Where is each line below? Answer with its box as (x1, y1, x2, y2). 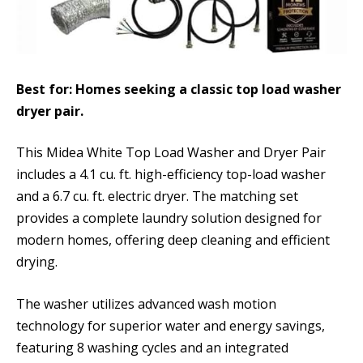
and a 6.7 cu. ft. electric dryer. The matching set (16, 187, 298, 206)
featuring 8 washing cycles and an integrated (16, 339, 288, 357)
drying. (16, 253, 58, 271)
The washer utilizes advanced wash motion (16, 295, 276, 314)
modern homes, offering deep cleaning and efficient (16, 231, 330, 250)
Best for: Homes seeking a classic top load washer (16, 79, 341, 98)
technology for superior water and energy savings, (16, 317, 325, 335)
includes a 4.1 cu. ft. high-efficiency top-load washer (16, 165, 326, 184)
